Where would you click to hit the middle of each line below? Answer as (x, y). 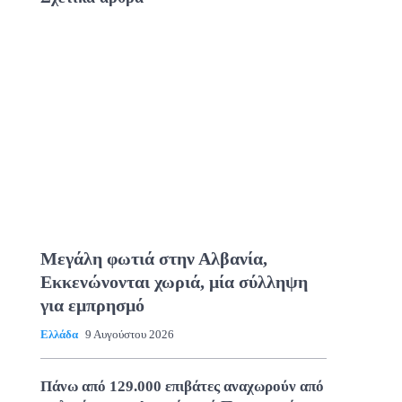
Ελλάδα (59, 334)
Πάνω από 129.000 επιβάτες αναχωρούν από (182, 386)
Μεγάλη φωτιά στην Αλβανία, (153, 258)
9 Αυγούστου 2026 (129, 334)
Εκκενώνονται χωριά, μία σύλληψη (174, 281)
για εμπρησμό (92, 305)
